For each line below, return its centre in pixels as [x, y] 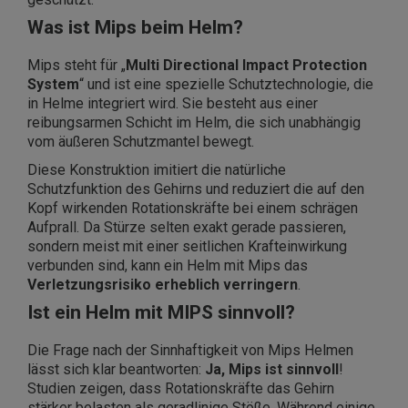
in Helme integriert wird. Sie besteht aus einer [173, 104]
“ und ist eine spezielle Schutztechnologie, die [226, 85]
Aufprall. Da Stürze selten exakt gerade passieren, [187, 228]
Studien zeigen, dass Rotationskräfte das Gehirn [181, 389]
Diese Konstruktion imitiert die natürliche [157, 170]
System [53, 85]
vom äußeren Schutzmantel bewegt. [141, 142]
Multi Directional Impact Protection [246, 66]
